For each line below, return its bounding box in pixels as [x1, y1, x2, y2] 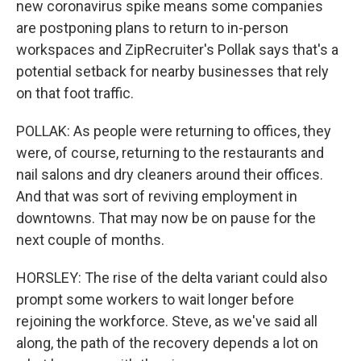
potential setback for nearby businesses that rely [16, 63, 329, 80]
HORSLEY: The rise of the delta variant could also [16, 269, 327, 286]
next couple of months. [16, 231, 164, 248]
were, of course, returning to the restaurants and [16, 144, 324, 161]
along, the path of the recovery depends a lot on [16, 334, 318, 351]
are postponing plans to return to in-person [16, 19, 288, 36]
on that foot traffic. [16, 85, 134, 102]
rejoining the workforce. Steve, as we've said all [16, 313, 317, 330]
